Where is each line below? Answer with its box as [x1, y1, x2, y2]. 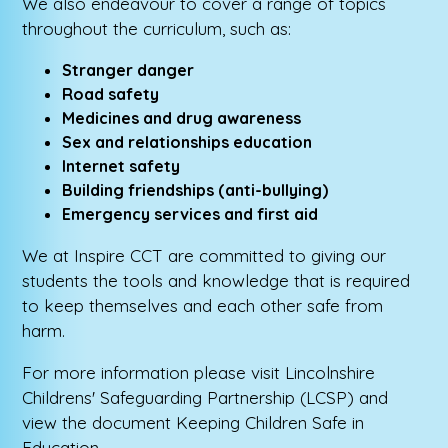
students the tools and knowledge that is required [22, 270, 411, 292]
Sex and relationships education [62, 132, 313, 153]
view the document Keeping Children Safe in [22, 412, 365, 434]
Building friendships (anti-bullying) [62, 180, 329, 201]
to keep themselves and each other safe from [22, 295, 384, 317]
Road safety [62, 84, 160, 105]
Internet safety [62, 156, 181, 177]
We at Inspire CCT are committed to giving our [22, 245, 387, 267]
